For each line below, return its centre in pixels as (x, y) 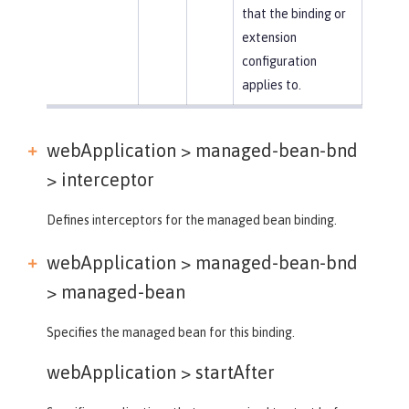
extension (269, 37)
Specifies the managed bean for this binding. (171, 332)
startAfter (233, 372)
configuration (279, 61)
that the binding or (294, 13)
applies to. (271, 84)
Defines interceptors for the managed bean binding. (192, 220)
